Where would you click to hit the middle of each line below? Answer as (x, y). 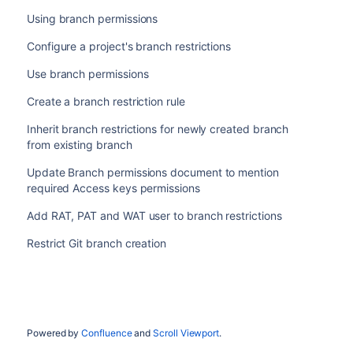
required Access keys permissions (113, 188)
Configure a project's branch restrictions (129, 46)
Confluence (107, 333)
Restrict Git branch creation (97, 243)
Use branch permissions (87, 74)
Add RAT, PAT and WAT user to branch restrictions (154, 216)
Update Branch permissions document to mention (152, 172)
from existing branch (79, 145)
